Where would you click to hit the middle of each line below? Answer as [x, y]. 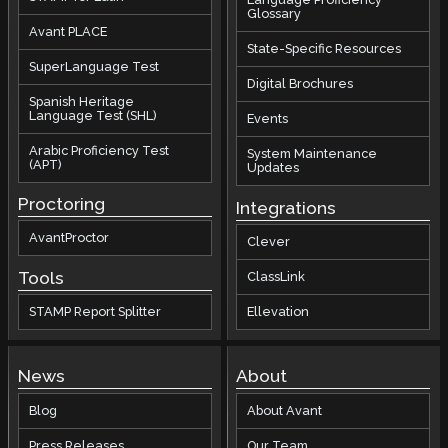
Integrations [286, 208]
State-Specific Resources [324, 49]
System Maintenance [312, 154]
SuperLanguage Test [93, 66]
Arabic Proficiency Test [98, 150]
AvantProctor [68, 238]
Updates [273, 168]
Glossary [274, 14]
